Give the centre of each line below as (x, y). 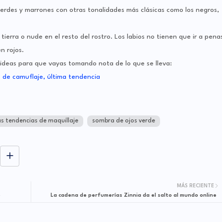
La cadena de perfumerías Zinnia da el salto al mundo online (133, 196)
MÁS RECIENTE (195, 186)
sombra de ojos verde (123, 121)
